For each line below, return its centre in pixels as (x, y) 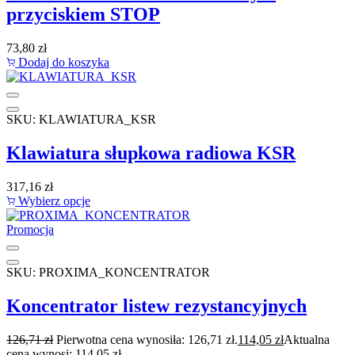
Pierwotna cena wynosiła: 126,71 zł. (147, 339)
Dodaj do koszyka (62, 62)
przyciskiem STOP (83, 15)
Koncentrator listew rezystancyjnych (157, 305)
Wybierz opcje (53, 200)
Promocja (30, 229)
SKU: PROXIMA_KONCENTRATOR (108, 272)
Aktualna (307, 339)
